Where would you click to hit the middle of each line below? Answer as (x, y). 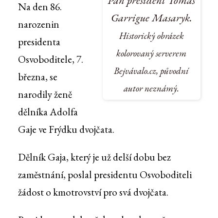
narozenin (38, 24)
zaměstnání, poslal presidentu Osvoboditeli (105, 175)
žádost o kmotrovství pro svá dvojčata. (93, 192)
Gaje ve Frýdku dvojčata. (66, 129)
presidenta (39, 42)
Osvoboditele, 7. (50, 59)
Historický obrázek (151, 36)
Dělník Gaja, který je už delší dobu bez (94, 157)
